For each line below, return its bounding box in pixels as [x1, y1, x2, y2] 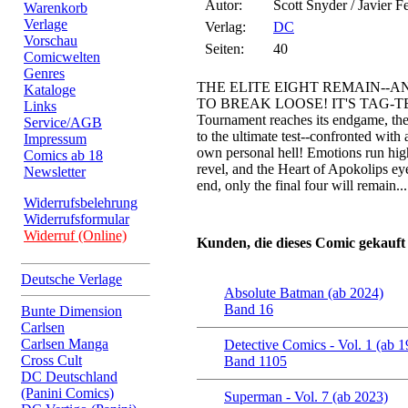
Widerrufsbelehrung [24, 195, 138, 210]
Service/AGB [24, 115, 102, 130]
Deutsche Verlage [21, 271, 122, 287]
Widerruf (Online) [24, 228, 127, 243]
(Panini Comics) [21, 385, 114, 401]
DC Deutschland [21, 369, 117, 384]
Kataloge [24, 82, 76, 97]
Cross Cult [21, 352, 82, 368]
